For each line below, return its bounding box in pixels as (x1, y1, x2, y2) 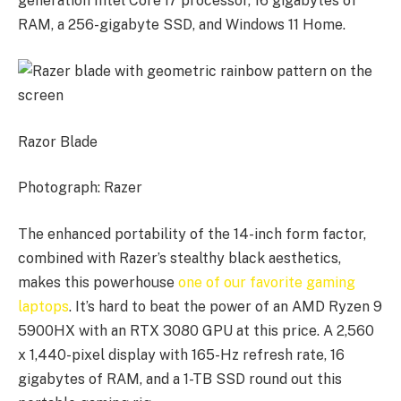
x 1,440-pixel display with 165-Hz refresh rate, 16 (18, 346, 345, 363)
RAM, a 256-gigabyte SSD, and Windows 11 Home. (18, 16, 349, 34)
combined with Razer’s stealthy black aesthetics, (18, 249, 341, 267)
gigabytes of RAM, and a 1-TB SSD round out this (18, 370, 342, 388)
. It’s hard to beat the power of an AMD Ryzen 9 (69, 297, 382, 315)
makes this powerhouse (18, 273, 178, 291)
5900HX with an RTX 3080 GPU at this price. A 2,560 (18, 321, 374, 339)
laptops (18, 297, 69, 315)
